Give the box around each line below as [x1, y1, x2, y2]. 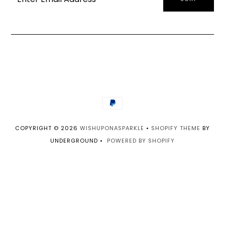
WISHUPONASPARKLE [79, 124, 144, 133]
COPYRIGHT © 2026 [15, 124, 80, 133]
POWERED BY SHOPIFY [106, 137, 175, 145]
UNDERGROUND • [50, 137, 107, 145]
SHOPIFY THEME [151, 124, 200, 133]
